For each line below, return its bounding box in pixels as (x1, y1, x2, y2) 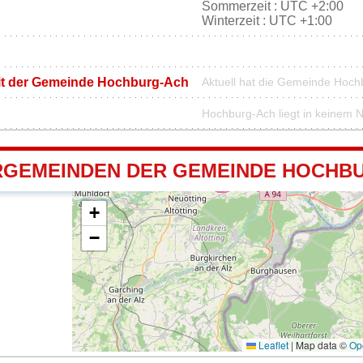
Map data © (293, 338, 349, 352)
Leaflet (256, 338, 288, 352)
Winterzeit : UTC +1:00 (202, 14, 332, 28)
